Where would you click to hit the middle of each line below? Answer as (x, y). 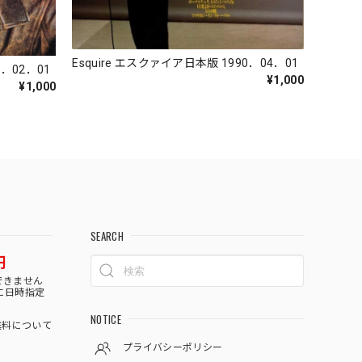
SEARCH (107, 236)
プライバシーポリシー (173, 347)
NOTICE (106, 319)
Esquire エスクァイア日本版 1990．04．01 (185, 63)
